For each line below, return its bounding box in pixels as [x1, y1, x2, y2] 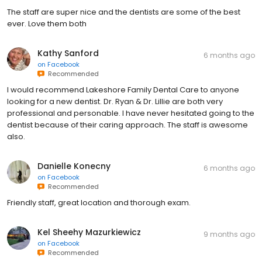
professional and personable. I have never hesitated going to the [7, 107, 254, 119]
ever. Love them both [7, 18, 87, 29]
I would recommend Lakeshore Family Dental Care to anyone [7, 84, 239, 95]
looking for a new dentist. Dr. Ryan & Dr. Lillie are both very [7, 95, 223, 107]
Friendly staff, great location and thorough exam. [7, 196, 191, 208]
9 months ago [204, 229, 255, 239]
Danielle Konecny [37, 160, 111, 172]
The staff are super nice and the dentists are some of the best [7, 6, 240, 18]
